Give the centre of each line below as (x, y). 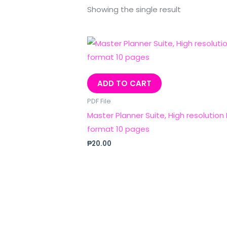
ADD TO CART (125, 84)
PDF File (99, 101)
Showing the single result (134, 10)
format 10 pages (119, 129)
